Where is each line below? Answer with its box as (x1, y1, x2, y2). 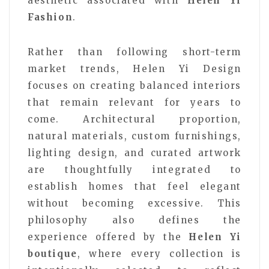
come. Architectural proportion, (28, 113, 241, 125)
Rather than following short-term (28, 46, 241, 58)
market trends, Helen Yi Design (28, 62, 241, 74)
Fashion (28, 11, 73, 23)
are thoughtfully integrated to (28, 163, 241, 175)
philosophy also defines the (28, 214, 241, 226)
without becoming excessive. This (28, 197, 241, 209)
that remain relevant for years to (28, 96, 241, 108)
